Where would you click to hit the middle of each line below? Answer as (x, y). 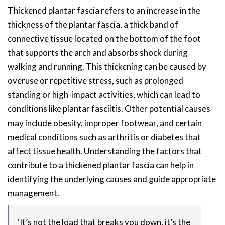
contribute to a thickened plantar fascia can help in (101, 165)
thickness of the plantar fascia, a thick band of (93, 24)
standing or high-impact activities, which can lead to (104, 95)
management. (33, 193)
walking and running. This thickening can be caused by (107, 67)
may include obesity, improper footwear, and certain (105, 123)
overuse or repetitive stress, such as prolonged (95, 81)
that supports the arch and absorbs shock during (98, 52)
